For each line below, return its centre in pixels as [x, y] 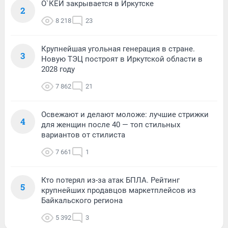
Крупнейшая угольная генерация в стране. [118, 49]
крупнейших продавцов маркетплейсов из [119, 191]
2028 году [58, 69]
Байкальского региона [82, 201]
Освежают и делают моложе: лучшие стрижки [125, 115]
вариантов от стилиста [83, 135]
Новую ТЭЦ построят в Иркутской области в [122, 59]
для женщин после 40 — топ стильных [111, 125]
